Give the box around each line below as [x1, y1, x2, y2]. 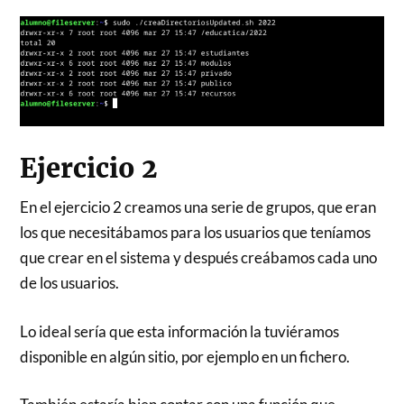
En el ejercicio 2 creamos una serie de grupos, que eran [20, 197, 377, 217]
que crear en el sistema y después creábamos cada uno [20, 248, 378, 268]
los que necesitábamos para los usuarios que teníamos [20, 223, 372, 243]
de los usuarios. [20, 273, 120, 293]
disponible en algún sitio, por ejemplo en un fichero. [20, 346, 351, 366]
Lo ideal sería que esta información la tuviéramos [20, 321, 340, 341]
